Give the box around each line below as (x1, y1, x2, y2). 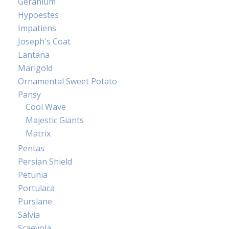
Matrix (26, 128, 51, 140)
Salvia (18, 209, 40, 221)
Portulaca (18, 182, 55, 194)
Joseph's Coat (18, 36, 71, 48)
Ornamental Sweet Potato (18, 76, 117, 87)
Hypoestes (18, 9, 59, 21)
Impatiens (18, 22, 56, 34)
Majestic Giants (26, 114, 84, 126)
